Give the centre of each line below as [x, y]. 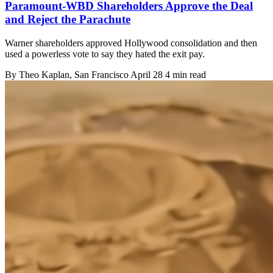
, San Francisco [100, 74]
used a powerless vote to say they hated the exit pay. [105, 54]
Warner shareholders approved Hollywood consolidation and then [131, 43]
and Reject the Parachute [68, 19]
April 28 [147, 74]
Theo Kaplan [44, 74]
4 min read [186, 74]
